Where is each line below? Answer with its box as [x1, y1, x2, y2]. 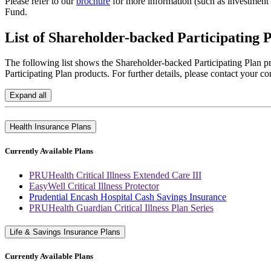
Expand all [10, 91, 47, 100]
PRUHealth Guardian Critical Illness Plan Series [29, 202, 214, 213]
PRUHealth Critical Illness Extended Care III [29, 169, 201, 180]
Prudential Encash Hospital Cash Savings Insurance [29, 191, 226, 202]
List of [5, 29, 48, 45]
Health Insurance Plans [10, 122, 91, 132]
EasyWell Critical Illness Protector [29, 180, 159, 191]
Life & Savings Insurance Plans [10, 227, 120, 237]
